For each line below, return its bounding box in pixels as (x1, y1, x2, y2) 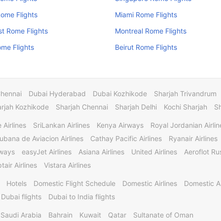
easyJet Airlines (22, 147, 72, 156)
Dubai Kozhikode (93, 89, 147, 98)
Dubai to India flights (48, 192, 115, 201)
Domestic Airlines (122, 179, 177, 187)
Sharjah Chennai (56, 103, 108, 111)
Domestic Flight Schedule (34, 179, 115, 187)
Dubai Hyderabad (29, 89, 86, 98)
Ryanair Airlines (169, 134, 218, 143)
